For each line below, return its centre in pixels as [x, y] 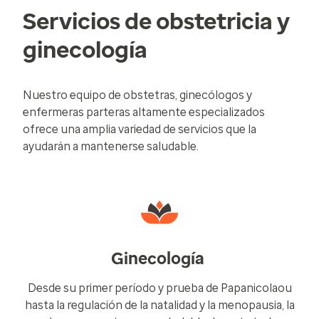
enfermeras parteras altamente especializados [144, 112]
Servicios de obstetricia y [156, 21]
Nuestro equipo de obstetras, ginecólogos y [137, 95]
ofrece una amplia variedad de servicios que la [140, 129]
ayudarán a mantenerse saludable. [111, 146]
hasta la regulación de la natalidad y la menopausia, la [159, 305]
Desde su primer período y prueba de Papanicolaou [159, 288]
